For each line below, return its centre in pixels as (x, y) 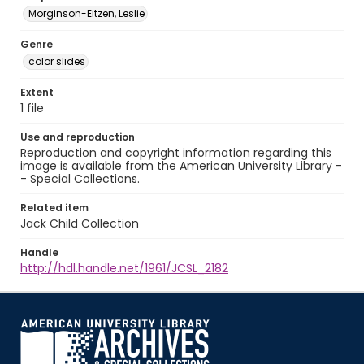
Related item (54, 208)
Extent (37, 92)
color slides (57, 61)
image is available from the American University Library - (181, 166)
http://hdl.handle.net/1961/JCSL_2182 (124, 268)
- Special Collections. (80, 179)
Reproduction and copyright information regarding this (176, 153)
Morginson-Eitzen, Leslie (87, 13)
